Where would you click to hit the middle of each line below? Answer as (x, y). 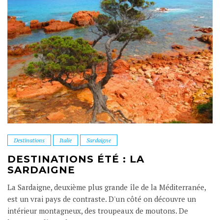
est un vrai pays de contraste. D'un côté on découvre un (102, 199)
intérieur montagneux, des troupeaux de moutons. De (98, 210)
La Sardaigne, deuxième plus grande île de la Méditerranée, (107, 187)
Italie (66, 140)
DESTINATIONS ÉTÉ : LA (76, 159)
